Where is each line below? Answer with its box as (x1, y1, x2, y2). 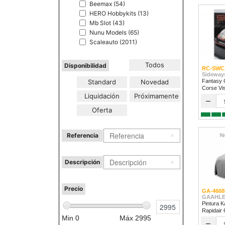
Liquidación (84, 92, 120, 100)
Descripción (65, 158, 100, 166)
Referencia (66, 132, 98, 139)
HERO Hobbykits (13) (89, 9, 149, 17)
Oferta (92, 106, 113, 114)
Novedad (141, 78, 169, 86)
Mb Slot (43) (89, 19, 125, 27)
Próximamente (134, 92, 179, 100)
